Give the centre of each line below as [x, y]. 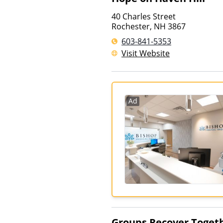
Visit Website [146, 53]
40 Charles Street [144, 16]
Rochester [131, 26]
